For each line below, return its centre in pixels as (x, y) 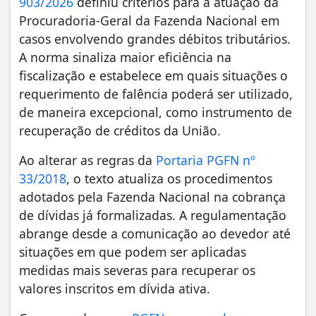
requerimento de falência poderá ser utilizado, (156, 93)
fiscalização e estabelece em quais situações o (153, 75)
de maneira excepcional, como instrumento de (156, 112)
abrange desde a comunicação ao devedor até (155, 233)
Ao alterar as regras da (87, 160)
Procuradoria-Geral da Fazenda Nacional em (149, 20)
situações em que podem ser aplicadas (133, 251)
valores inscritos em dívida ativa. (115, 288)
